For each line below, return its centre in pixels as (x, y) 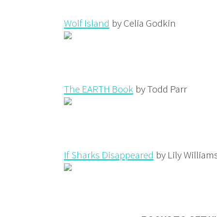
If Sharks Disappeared (109, 155)
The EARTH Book (99, 89)
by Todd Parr (160, 89)
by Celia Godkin (143, 23)
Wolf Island (87, 23)
